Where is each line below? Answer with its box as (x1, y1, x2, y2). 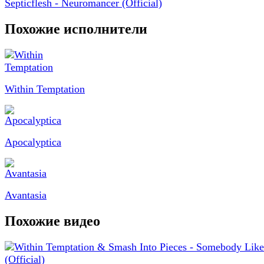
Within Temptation (5, 82, 85, 95)
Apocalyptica (5, 136, 61, 148)
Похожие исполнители (5, 21, 147, 37)
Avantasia (5, 189, 47, 201)
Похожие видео (5, 213, 100, 229)
